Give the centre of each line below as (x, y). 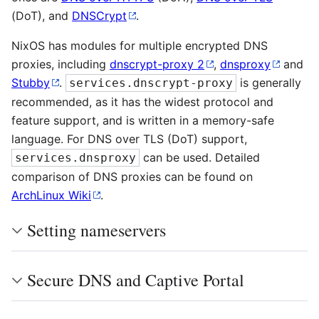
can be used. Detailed (200, 157)
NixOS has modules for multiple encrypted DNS (140, 46)
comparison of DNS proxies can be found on (132, 177)
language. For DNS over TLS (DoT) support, (129, 139)
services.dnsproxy (75, 158)
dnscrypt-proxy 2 (157, 64)
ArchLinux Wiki (51, 195)
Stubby (31, 83)
